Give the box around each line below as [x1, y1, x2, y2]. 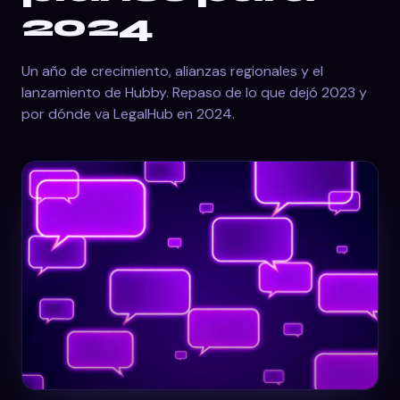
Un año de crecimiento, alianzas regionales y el [21, 62, 323, 80]
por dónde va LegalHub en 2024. [21, 104, 235, 123]
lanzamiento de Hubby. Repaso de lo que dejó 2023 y [21, 83, 367, 102]
